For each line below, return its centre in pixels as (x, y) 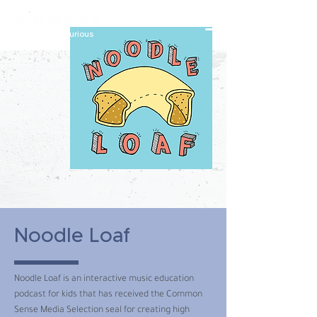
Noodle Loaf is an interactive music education (104, 279)
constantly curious (57, 34)
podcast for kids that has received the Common (108, 295)
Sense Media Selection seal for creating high (102, 311)
